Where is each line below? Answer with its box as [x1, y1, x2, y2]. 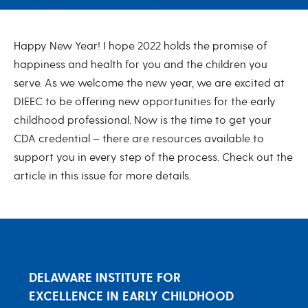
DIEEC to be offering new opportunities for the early [14, 95, 276, 109]
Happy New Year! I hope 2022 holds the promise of [14, 39, 267, 53]
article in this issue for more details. [14, 169, 191, 183]
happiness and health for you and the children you [14, 58, 267, 71]
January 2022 [13, 38, 136, 63]
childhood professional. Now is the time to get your [14, 113, 272, 127]
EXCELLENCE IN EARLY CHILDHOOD [29, 289, 234, 305]
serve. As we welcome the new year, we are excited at [14, 76, 285, 90]
